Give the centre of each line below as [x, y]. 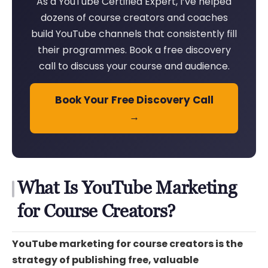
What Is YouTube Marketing [127, 188]
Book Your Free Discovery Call [134, 100]
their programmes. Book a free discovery [134, 50]
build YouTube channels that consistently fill [134, 34]
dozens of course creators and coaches [134, 18]
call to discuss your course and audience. [134, 66]
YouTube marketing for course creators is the [127, 244]
